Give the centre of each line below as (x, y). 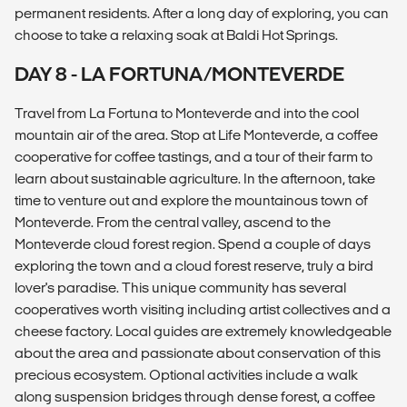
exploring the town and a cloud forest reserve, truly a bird (194, 265)
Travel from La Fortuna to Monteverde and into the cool (187, 113)
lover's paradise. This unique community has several (180, 287)
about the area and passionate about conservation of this (198, 352)
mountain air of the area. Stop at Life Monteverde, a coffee (196, 134)
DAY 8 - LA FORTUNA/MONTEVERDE (179, 74)
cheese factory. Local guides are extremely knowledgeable (203, 331)
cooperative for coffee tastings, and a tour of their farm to (194, 156)
